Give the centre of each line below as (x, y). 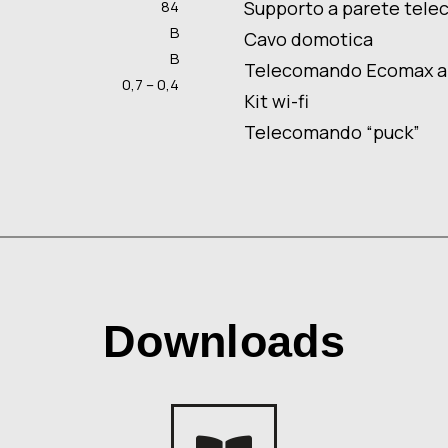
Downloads (224, 341)
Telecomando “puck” (332, 132)
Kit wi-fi (276, 101)
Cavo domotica (308, 39)
